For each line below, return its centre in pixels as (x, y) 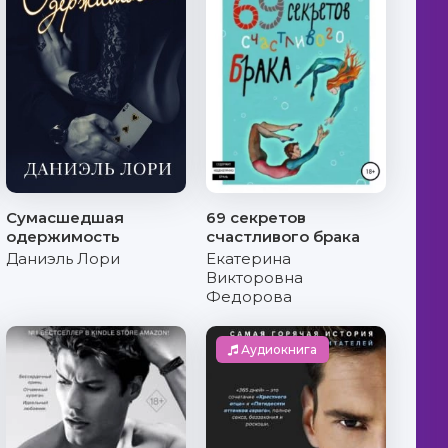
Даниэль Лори (63, 258)
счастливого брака (283, 236)
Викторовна (254, 277)
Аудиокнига (277, 349)
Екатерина (248, 258)
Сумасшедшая (65, 217)
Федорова (249, 296)
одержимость (63, 236)
